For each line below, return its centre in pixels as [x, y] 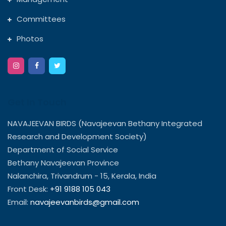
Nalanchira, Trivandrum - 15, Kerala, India [83, 176]
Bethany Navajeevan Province [63, 162]
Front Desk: [29, 189]
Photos [30, 38]
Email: [19, 202]
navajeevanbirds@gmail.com [85, 202]
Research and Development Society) [78, 136]
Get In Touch [37, 102]
